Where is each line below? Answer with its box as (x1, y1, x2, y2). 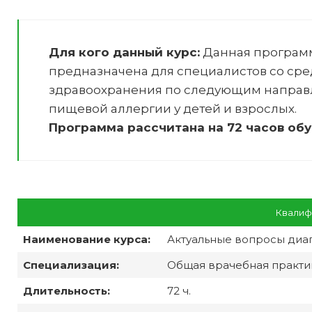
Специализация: (23, 258, 120, 272)
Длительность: (23, 283, 111, 297)
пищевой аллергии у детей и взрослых (49, 101, 295, 116)
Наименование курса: (23, 232, 151, 246)
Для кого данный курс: (49, 45, 200, 59)
